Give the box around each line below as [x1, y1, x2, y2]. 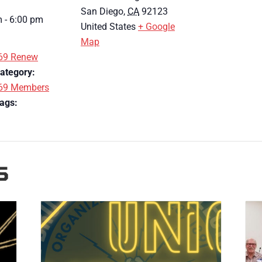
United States [81, 21, 136, 32]
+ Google [138, 21, 175, 32]
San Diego [81, 6, 123, 17]
